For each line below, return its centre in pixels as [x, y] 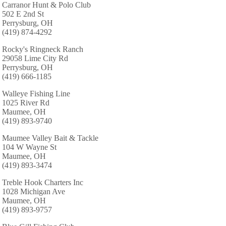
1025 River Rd [26, 103]
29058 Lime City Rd [35, 59]
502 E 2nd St [23, 14]
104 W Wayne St [29, 147]
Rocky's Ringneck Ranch [43, 49]
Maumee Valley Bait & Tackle [50, 138]
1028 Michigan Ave [34, 192]
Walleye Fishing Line [36, 94]
